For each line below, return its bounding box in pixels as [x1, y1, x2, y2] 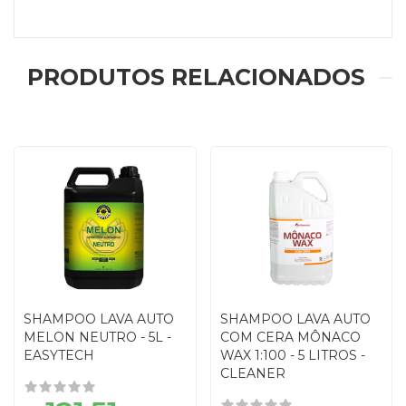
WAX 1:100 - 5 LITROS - [219, 346, 365, 363]
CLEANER [219, 364, 285, 382]
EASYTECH [24, 346, 94, 363]
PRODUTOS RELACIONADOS [27, 63, 365, 91]
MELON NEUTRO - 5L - [24, 328, 171, 345]
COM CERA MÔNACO [219, 328, 361, 345]
